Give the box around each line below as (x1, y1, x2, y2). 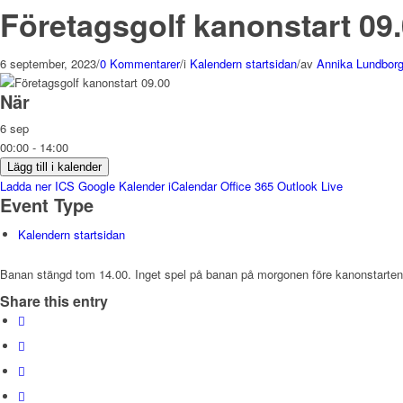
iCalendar (168, 177, 217, 194)
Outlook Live (277, 177, 343, 194)
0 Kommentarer (100, 55, 180, 72)
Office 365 (220, 177, 273, 194)
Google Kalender (78, 177, 165, 194)
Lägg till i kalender (7, 160, 102, 174)
